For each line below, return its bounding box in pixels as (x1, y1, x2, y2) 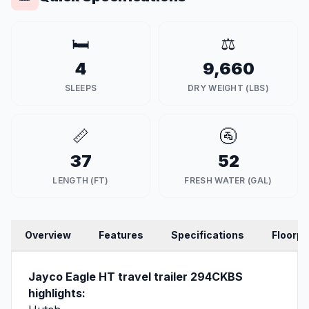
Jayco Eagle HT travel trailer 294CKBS (28, 270, 243, 284)
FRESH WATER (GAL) (184, 175, 272, 186)
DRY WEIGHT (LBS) (188, 83, 269, 94)
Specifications (171, 229, 244, 241)
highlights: (28, 286, 86, 301)
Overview (25, 229, 71, 241)
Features (99, 229, 143, 241)
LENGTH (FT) (52, 175, 109, 186)
